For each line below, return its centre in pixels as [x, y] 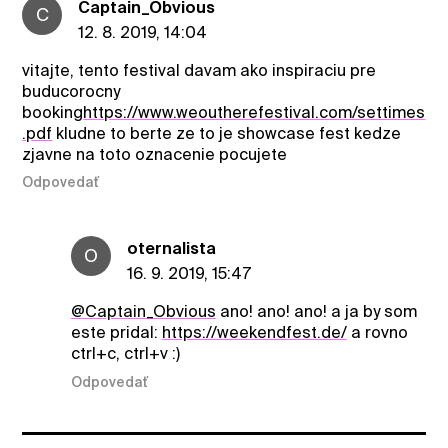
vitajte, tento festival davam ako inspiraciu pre [199, 70]
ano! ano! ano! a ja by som [316, 312]
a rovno [377, 333]
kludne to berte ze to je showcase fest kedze [227, 133]
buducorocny [71, 91]
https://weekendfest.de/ [254, 333]
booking [53, 112]
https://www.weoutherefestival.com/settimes [254, 112]
